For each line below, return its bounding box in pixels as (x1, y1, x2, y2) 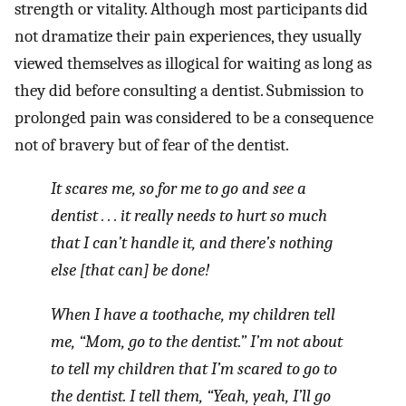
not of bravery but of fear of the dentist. (14, 134, 289, 155)
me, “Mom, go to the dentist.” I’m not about (51, 331, 343, 352)
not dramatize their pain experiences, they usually (14, 25, 362, 46)
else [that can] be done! (51, 260, 209, 281)
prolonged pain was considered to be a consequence (14, 107, 373, 128)
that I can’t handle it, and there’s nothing (51, 233, 333, 254)
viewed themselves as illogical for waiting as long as (14, 53, 372, 73)
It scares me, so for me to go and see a (51, 179, 306, 199)
